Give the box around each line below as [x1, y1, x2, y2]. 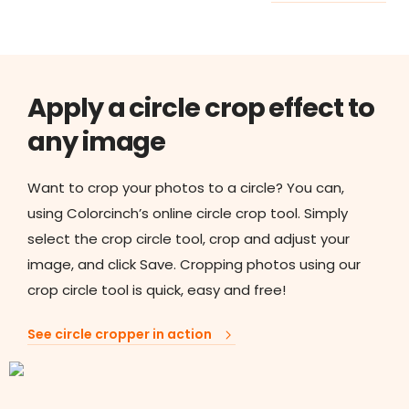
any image [27, 123, 166, 160]
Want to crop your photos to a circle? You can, [27, 178, 344, 197]
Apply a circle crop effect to [27, 89, 374, 126]
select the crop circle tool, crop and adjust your [27, 229, 350, 248]
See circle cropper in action [27, 325, 212, 343]
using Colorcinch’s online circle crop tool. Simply [27, 204, 348, 223]
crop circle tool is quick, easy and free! [27, 280, 286, 299]
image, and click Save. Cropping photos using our [27, 255, 361, 274]
